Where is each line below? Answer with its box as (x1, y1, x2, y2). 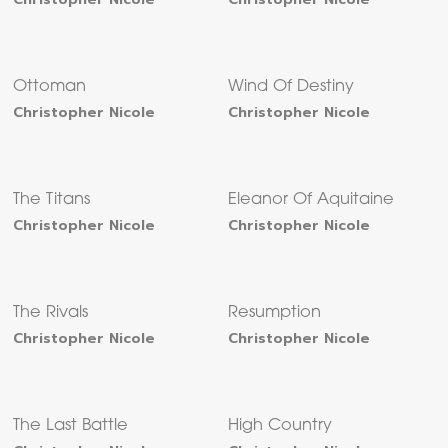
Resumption (228, 305, 322, 322)
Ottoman (13, 79, 87, 96)
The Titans (13, 192, 91, 209)
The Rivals (13, 305, 89, 322)
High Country (228, 418, 333, 435)
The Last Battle (13, 418, 129, 435)
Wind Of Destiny (228, 79, 355, 96)
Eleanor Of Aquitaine (228, 192, 395, 209)
